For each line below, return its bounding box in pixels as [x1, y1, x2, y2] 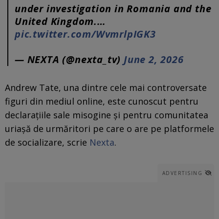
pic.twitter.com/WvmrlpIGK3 [15, 27, 156, 41]
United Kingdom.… [15, 14, 106, 28]
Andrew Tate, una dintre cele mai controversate [5, 81, 207, 93]
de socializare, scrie [5, 136, 89, 148]
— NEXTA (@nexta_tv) [15, 52, 124, 66]
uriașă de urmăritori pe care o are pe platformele [5, 122, 214, 134]
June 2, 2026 [124, 52, 184, 66]
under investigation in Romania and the [15, 1, 212, 15]
